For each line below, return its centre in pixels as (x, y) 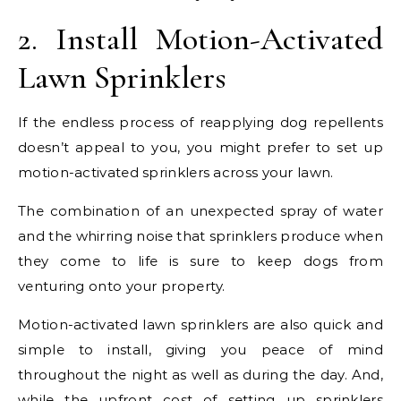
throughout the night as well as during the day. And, (200, 375)
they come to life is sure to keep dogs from (200, 261)
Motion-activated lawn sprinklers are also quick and (200, 325)
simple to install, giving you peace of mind (200, 350)
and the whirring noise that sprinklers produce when (200, 236)
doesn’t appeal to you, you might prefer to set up (200, 148)
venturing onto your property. (124, 286)
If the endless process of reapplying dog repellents (200, 123)
